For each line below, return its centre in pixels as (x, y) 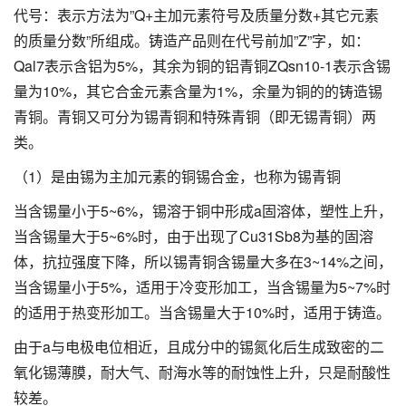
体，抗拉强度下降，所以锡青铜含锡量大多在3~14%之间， (203, 261)
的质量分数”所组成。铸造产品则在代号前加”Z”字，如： (192, 40)
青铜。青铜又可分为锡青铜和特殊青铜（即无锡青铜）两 (195, 116)
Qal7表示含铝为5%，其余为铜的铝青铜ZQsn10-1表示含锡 (202, 65)
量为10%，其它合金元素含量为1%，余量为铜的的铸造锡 (198, 91)
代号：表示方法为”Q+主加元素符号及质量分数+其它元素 (196, 14)
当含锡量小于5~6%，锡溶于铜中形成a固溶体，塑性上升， (203, 210)
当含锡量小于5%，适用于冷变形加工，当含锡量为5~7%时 (202, 286)
